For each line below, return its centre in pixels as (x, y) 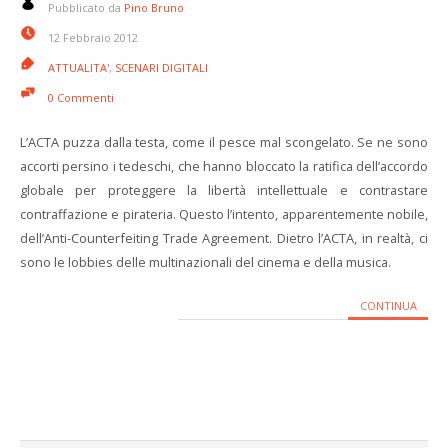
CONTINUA (388, 305)
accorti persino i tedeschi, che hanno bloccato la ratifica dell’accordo (224, 166)
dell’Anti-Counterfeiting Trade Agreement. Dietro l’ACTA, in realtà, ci (224, 238)
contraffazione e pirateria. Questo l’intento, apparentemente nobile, (224, 214)
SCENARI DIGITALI (161, 67)
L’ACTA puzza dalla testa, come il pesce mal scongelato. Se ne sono (224, 142)
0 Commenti (81, 97)
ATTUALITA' (78, 67)
